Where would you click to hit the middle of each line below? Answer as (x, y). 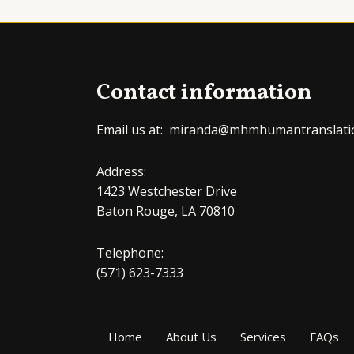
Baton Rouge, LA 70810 (166, 211)
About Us (191, 336)
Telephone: (130, 252)
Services (263, 336)
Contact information (204, 92)
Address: (121, 171)
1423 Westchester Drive (167, 191)
